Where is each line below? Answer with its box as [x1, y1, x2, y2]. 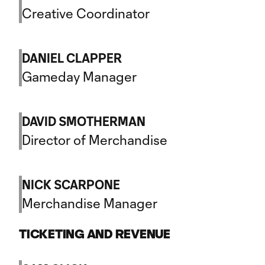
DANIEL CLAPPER [22, 51, 122, 65]
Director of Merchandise [22, 132, 167, 147]
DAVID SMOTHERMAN [22, 114, 146, 128]
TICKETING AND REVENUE [19, 227, 170, 241]
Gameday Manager [22, 69, 137, 84]
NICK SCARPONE [22, 177, 120, 192]
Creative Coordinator [22, 5, 150, 21]
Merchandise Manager [22, 195, 157, 211]
